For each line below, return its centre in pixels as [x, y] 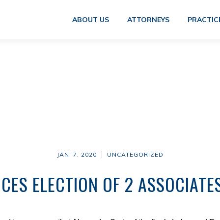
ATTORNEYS [148, 20]
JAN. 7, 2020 [77, 154]
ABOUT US [90, 20]
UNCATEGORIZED [135, 154]
